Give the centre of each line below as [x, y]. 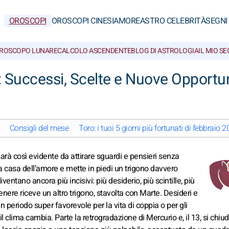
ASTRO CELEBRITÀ [173, 21]
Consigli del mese [39, 128]
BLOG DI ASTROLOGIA [165, 51]
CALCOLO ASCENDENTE [94, 51]
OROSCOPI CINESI [82, 21]
